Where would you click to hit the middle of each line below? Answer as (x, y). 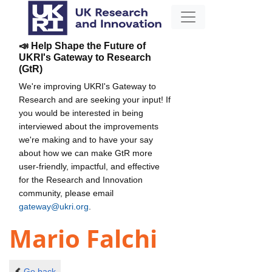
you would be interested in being (81, 113)
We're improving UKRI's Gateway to (87, 86)
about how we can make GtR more (86, 153)
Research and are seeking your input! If (95, 99)
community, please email (66, 193)
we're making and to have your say (86, 139)
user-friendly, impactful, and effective (89, 166)
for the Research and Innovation (81, 179)
